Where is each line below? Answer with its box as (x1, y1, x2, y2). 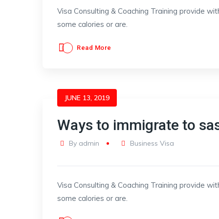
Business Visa (130, 139, 175, 148)
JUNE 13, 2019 (65, 93, 109, 102)
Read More (77, 44, 111, 51)
